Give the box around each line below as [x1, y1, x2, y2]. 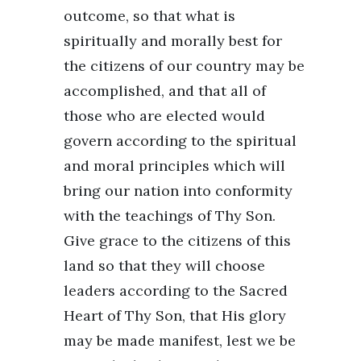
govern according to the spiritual [64, 131, 297, 150]
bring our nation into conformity [64, 180, 293, 200]
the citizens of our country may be [64, 56, 305, 75]
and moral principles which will [64, 156, 285, 175]
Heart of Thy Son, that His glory [64, 305, 286, 325]
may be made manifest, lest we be [64, 330, 296, 350]
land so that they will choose [64, 255, 265, 275]
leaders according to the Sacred [64, 280, 288, 300]
